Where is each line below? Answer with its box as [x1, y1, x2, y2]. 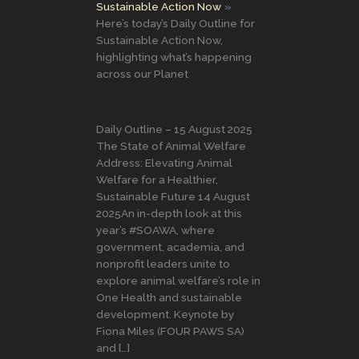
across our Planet [96, 67, 188, 80]
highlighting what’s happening [96, 50, 252, 63]
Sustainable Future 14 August [96, 189, 250, 203]
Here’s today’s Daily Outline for [96, 16, 255, 30]
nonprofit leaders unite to [96, 256, 230, 270]
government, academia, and [96, 240, 244, 253]
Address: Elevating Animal [96, 155, 232, 169]
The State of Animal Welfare [96, 139, 246, 152]
